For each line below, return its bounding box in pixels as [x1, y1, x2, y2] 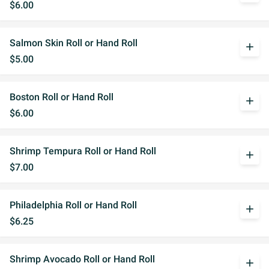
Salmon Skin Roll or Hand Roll [10, 37, 138, 49]
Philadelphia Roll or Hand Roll [10, 199, 137, 211]
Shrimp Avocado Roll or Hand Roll [10, 253, 155, 265]
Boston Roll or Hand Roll [10, 91, 113, 103]
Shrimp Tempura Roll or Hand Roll [10, 145, 156, 157]
